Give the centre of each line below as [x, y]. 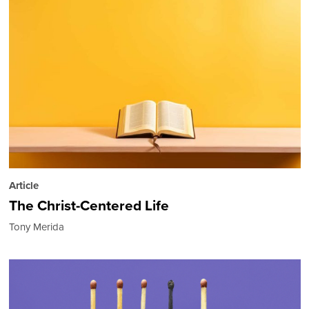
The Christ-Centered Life [89, 206]
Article [23, 186]
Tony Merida [36, 227]
